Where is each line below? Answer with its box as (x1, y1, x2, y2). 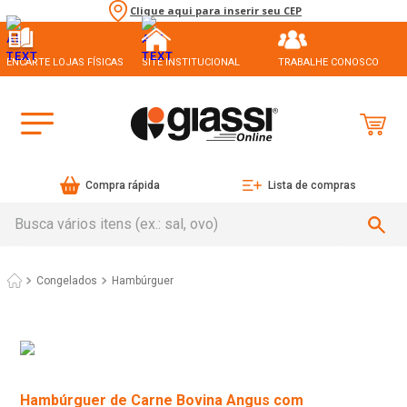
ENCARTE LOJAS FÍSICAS (6, 55, 124, 68)
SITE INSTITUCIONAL (142, 55, 241, 68)
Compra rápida (85, 179, 161, 193)
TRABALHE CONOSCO (277, 55, 379, 68)
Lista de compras (267, 179, 356, 193)
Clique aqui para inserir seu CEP (130, 4, 302, 18)
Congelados (36, 274, 97, 288)
